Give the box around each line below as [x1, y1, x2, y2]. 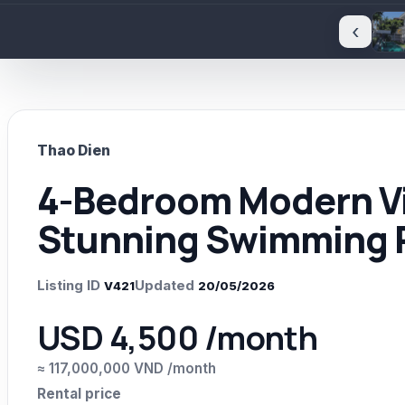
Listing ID [37, 277, 100, 295]
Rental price [37, 385, 121, 403]
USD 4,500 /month [37, 316, 318, 361]
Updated [135, 277, 194, 295]
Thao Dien [37, 142, 110, 160]
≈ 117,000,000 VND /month [37, 360, 216, 378]
